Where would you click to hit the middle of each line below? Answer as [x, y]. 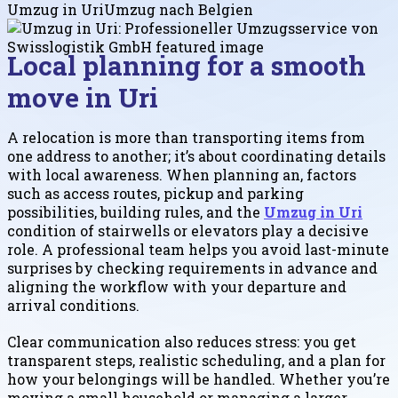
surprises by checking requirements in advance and [192, 268]
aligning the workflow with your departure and [177, 287]
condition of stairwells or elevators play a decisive [188, 231]
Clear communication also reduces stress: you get [182, 342]
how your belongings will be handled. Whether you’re [199, 379]
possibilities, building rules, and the [135, 212]
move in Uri [83, 98]
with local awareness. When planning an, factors [182, 175]
